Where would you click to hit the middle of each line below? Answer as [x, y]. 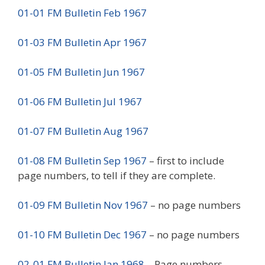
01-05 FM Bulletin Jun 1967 [81, 72]
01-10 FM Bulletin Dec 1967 [82, 234]
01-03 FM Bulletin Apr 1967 [82, 42]
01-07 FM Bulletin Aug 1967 [83, 131]
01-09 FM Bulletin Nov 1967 [83, 205]
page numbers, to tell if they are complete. [117, 175]
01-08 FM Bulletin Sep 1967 [82, 160]
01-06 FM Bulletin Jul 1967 [80, 101]
